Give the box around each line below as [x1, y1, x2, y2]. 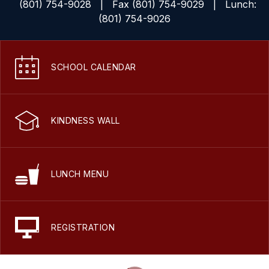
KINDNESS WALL [51, 115, 120, 125]
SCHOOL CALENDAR [51, 61, 136, 72]
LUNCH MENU [51, 168, 109, 179]
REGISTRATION [51, 222, 115, 232]
